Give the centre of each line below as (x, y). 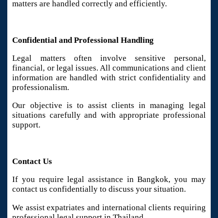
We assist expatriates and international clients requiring (109, 207)
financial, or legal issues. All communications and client (109, 68)
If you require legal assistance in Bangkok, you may (109, 180)
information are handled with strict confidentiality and (109, 77)
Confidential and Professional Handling (83, 40)
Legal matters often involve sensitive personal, (109, 58)
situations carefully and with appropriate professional (109, 115)
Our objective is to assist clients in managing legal (109, 106)
